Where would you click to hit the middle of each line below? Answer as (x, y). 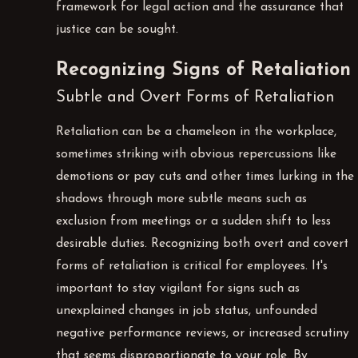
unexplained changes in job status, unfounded (187, 311)
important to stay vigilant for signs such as (178, 289)
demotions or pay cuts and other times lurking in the (205, 177)
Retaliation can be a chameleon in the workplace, (197, 132)
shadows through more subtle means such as (182, 199)
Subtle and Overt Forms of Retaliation (195, 97)
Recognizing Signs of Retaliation (204, 70)
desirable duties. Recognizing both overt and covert (203, 244)
